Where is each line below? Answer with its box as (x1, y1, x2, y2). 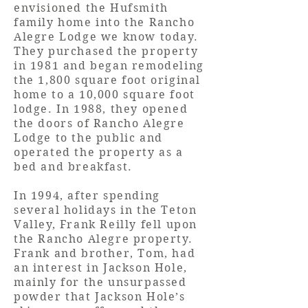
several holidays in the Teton (14, 203, 197, 217)
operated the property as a (14, 146, 184, 159)
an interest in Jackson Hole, (14, 261, 188, 274)
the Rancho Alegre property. (14, 232, 193, 245)
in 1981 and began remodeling (14, 59, 204, 72)
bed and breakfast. (14, 160, 133, 173)
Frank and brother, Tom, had (14, 247, 196, 260)
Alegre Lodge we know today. (14, 30, 199, 43)
